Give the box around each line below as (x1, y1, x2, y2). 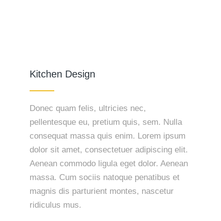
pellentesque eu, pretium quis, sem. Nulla (30, 117, 182, 127)
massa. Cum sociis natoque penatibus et (30, 173, 180, 182)
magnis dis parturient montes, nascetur (30, 186, 174, 196)
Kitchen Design (30, 69, 95, 79)
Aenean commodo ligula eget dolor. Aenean (30, 159, 188, 168)
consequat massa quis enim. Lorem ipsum (30, 131, 185, 141)
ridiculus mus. (30, 200, 81, 210)
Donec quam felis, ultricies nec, (30, 104, 146, 113)
